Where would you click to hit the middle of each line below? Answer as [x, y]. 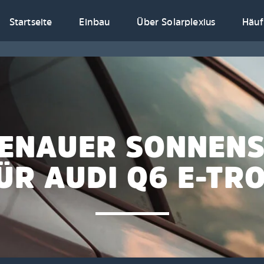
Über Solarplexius [176, 22]
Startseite [31, 22]
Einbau [95, 22]
